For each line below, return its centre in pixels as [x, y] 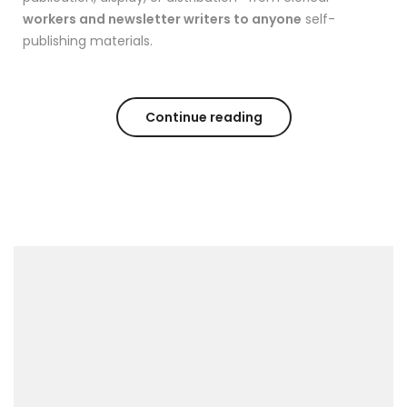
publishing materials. [88, 41]
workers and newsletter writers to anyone [162, 20]
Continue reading [203, 118]
